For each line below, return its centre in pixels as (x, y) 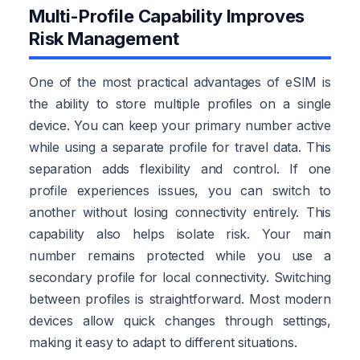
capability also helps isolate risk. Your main (180, 233)
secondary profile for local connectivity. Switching (180, 277)
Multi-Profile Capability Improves (167, 16)
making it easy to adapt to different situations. (163, 342)
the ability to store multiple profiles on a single (180, 103)
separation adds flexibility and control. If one (180, 168)
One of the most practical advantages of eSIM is (180, 82)
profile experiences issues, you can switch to (180, 190)
